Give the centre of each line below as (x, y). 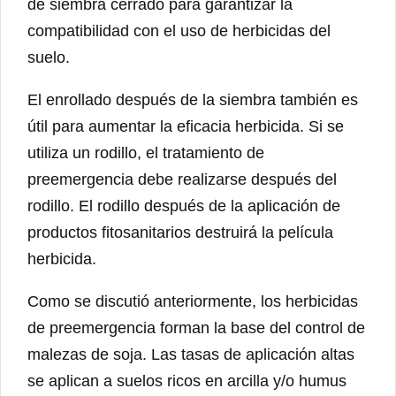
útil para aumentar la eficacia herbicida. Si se (186, 127)
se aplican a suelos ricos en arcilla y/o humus (187, 381)
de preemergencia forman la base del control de (196, 328)
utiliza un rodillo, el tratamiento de (146, 153)
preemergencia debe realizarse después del (182, 180)
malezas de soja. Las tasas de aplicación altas (191, 355)
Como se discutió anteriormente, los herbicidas (193, 302)
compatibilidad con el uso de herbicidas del (179, 31)
